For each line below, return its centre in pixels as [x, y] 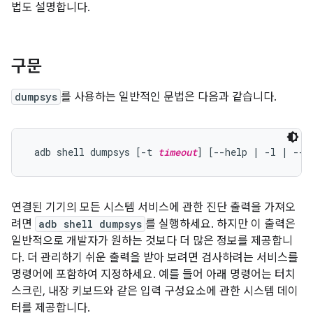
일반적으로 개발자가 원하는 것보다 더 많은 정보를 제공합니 [152, 241]
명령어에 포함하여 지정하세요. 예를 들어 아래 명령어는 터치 [153, 275]
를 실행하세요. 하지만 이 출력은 [220, 224]
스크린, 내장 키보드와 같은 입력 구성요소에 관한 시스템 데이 [155, 291]
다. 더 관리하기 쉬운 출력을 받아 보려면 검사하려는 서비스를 [155, 258]
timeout [177, 152]
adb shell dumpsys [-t [93, 152]
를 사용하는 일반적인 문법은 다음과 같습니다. [169, 97]
